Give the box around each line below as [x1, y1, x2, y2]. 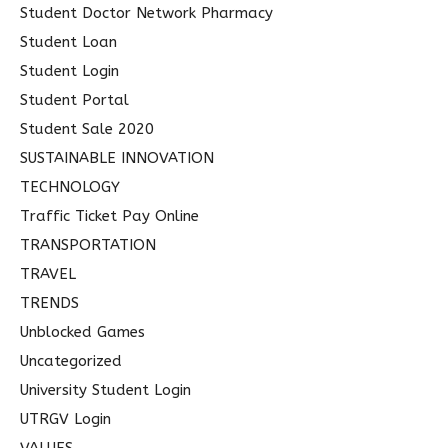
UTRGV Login [20, 409, 111, 428]
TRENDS [20, 293, 79, 312]
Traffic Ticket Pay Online [20, 206, 199, 225]
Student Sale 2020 [20, 119, 154, 138]
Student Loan [20, 32, 117, 51]
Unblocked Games [20, 322, 145, 341]
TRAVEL [20, 264, 76, 283]
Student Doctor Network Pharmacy [20, 3, 273, 22]
